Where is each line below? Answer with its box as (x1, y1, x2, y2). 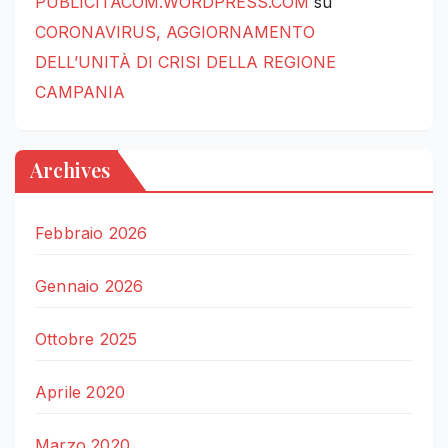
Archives (30, 156, 110, 184)
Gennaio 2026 (35, 276, 144, 297)
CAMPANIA (35, 82, 125, 103)
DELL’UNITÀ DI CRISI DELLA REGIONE (35, 52, 336, 73)
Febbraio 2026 (35, 223, 148, 244)
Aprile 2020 (35, 382, 126, 403)
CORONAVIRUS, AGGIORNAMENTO (35, 22, 315, 43)
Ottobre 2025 (35, 329, 138, 350)
